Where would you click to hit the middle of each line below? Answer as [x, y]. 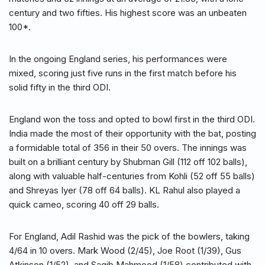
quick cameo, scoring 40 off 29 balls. [84, 205]
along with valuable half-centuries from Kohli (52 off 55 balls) [132, 176]
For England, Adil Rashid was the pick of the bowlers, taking [129, 237]
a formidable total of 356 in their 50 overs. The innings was [128, 148]
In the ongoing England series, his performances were [118, 59]
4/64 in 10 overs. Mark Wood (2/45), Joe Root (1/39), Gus [125, 251]
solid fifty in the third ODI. [60, 88]
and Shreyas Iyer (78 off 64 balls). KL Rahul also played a [125, 190]
